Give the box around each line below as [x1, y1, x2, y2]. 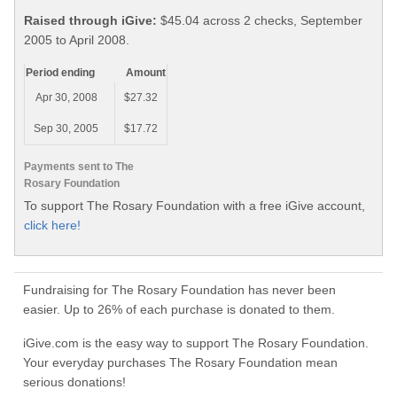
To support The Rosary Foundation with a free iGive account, [24, 198, 365, 213]
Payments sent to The [24, 160, 134, 173]
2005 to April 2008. [24, 33, 129, 48]
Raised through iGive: [24, 13, 157, 28]
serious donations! [23, 375, 126, 390]
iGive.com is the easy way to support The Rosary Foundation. [23, 336, 372, 351]
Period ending [26, 66, 95, 80]
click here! [24, 217, 81, 232]
